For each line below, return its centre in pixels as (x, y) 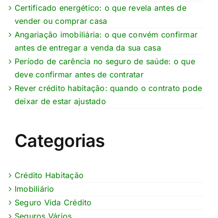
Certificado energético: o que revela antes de (100, 8)
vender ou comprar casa (61, 21)
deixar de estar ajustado (60, 101)
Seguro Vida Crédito (53, 203)
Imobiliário (35, 189)
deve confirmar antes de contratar (79, 75)
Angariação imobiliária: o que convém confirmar (106, 35)
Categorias (60, 141)
